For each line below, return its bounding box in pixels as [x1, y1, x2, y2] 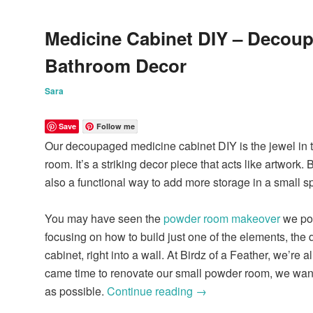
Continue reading [107, 283, 196, 300]
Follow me [96, 121, 135, 132]
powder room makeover [163, 210, 280, 227]
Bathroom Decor [45, 52, 187, 79]
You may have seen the [45, 210, 163, 227]
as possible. [45, 283, 107, 300]
